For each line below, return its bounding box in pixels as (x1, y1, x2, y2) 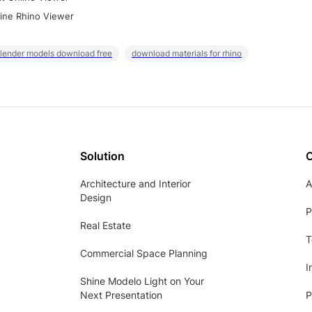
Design (80, 192, 111, 204)
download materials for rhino (132, 48, 242, 59)
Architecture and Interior (80, 178, 191, 190)
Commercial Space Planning (80, 247, 208, 260)
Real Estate (80, 219, 131, 232)
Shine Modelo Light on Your (80, 275, 204, 288)
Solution (80, 149, 125, 164)
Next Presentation (80, 289, 162, 302)
